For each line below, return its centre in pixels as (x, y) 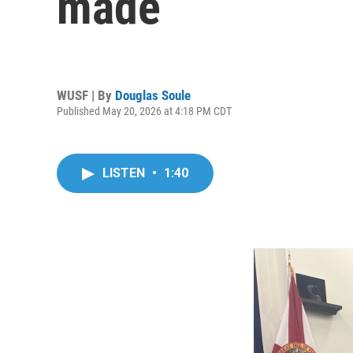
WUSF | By (86, 95)
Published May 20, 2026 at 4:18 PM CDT (144, 111)
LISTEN (125, 173)
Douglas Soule (153, 95)
